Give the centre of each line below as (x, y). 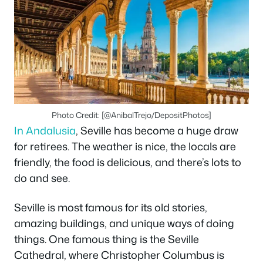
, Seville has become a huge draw (157, 131)
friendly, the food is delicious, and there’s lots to (128, 162)
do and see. (42, 178)
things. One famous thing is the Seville (107, 239)
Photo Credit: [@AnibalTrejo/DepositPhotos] (131, 115)
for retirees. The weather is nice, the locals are (125, 146)
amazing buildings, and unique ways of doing (124, 223)
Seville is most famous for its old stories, (111, 207)
